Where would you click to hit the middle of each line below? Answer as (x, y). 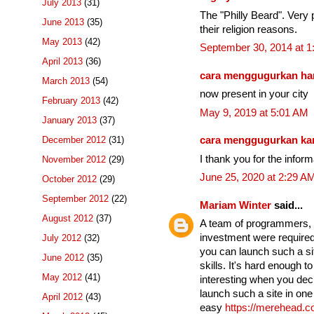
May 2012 (62, 278)
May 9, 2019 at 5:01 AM (254, 112)
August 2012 (68, 219)
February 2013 (71, 101)
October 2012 (69, 179)
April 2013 (62, 62)
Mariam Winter (235, 205)
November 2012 (74, 160)
